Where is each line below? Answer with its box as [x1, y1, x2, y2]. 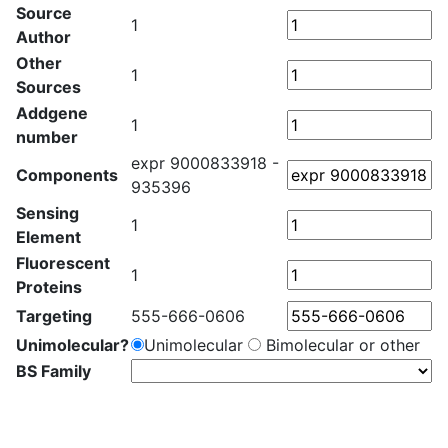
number [16, 127, 78, 147]
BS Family [16, 361, 91, 381]
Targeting [16, 306, 92, 326]
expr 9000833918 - [131, 153, 279, 173]
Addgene [16, 103, 88, 123]
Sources [16, 77, 81, 97]
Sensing [16, 203, 79, 223]
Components [16, 165, 118, 185]
